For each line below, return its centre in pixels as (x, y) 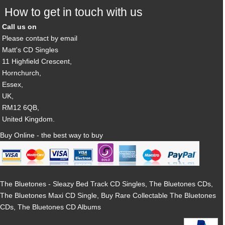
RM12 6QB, (21, 108)
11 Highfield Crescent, (37, 62)
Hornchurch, (22, 73)
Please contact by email (40, 38)
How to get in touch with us (73, 12)
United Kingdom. (29, 119)
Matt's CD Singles (30, 50)
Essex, (13, 85)
